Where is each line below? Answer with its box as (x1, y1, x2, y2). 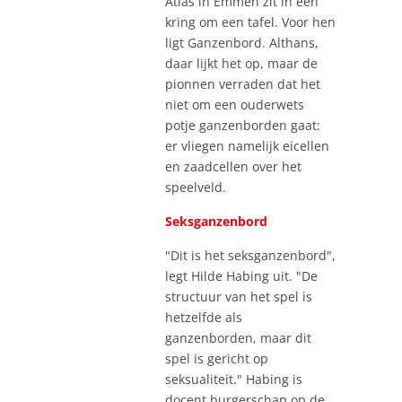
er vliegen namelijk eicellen (165, 136, 329, 154)
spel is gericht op (165, 349, 268, 367)
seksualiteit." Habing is (165, 370, 302, 388)
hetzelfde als (165, 308, 242, 326)
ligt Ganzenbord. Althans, (165, 33, 319, 51)
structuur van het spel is (165, 287, 312, 305)
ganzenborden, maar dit (165, 328, 311, 346)
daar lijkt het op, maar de (165, 54, 318, 72)
